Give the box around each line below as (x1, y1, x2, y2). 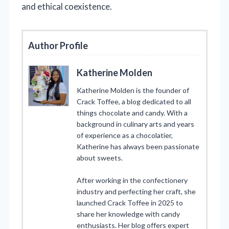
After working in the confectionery (77, 175, 188, 185)
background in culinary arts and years (77, 119, 194, 128)
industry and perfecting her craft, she (77, 187, 196, 196)
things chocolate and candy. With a (77, 108, 188, 117)
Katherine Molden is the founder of (77, 85, 189, 95)
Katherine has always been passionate (77, 142, 199, 151)
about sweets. (77, 153, 123, 162)
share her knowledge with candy (77, 209, 180, 218)
